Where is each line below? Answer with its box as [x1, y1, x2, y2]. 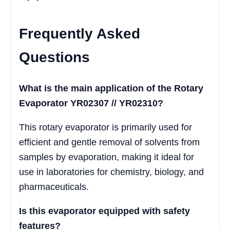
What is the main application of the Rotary [19, 83, 203, 94]
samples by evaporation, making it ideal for [19, 152, 194, 163]
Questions [19, 49, 90, 66]
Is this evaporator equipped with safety [19, 206, 190, 217]
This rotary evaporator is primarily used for [19, 122, 192, 133]
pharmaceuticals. [19, 182, 89, 193]
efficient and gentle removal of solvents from [19, 137, 200, 148]
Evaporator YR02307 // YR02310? [19, 98, 163, 109]
